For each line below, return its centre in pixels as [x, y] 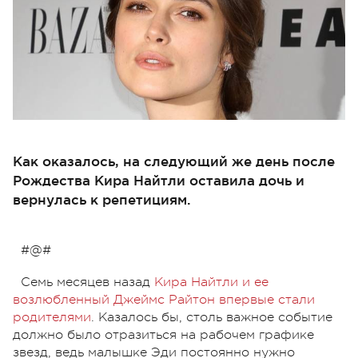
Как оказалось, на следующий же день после [174, 161]
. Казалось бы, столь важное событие [212, 317]
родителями [52, 317]
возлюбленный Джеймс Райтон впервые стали [164, 299]
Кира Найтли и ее [211, 282]
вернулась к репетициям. [102, 199]
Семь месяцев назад [88, 282]
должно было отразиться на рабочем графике [163, 334]
